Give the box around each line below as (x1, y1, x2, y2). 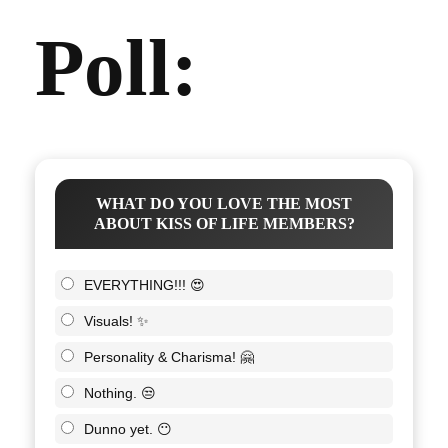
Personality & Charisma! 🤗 (84, 348, 254, 365)
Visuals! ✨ (84, 312, 149, 329)
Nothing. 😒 (84, 384, 156, 401)
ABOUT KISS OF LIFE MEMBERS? (93, 214, 355, 232)
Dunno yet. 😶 (84, 420, 172, 437)
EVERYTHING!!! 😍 (84, 276, 205, 293)
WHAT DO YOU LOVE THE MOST (96, 194, 352, 212)
